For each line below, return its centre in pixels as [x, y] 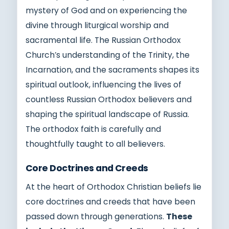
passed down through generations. [96, 216]
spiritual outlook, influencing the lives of [104, 84]
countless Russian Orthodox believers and [109, 99]
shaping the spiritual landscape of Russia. [107, 114]
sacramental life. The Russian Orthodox [103, 40]
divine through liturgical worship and [97, 25]
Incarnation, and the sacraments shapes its [112, 70]
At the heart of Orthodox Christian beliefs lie [113, 187]
